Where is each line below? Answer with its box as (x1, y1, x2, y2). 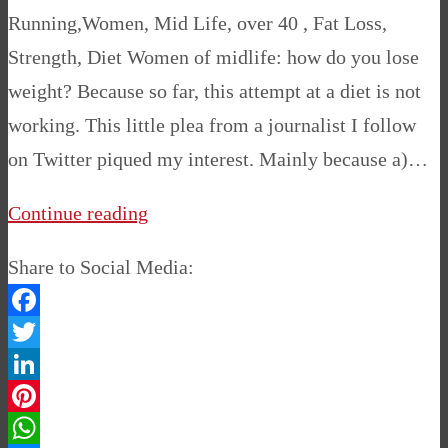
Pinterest (8, 416, 80, 439)
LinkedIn (8, 384, 82, 407)
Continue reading (8, 201, 148, 224)
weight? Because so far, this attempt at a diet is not (8, 79, 421, 102)
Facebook (8, 320, 86, 343)
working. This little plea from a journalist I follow (8, 113, 416, 136)
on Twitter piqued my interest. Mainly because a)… (8, 147, 428, 170)
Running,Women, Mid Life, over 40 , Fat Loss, (8, 11, 387, 34)
